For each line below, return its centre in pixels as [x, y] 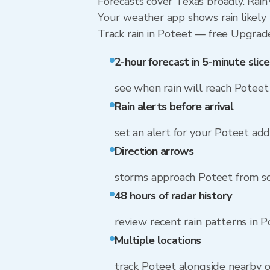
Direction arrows [154, 151]
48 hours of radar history [173, 196]
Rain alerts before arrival [174, 107]
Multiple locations [158, 240]
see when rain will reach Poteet [192, 88]
